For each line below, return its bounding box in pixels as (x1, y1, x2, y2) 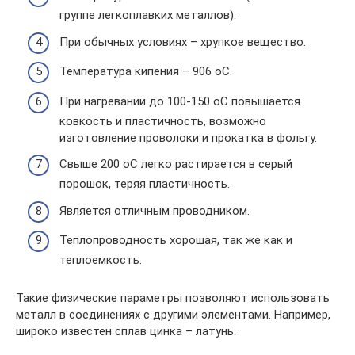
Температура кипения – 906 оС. (59, 64, 232, 78)
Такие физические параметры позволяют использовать (16, 291, 330, 305)
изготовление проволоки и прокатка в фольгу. (59, 130, 317, 145)
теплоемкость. (59, 253, 142, 267)
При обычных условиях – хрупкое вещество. (59, 34, 306, 49)
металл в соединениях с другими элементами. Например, (16, 307, 330, 322)
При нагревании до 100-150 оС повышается (59, 94, 300, 109)
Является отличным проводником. (59, 203, 250, 218)
